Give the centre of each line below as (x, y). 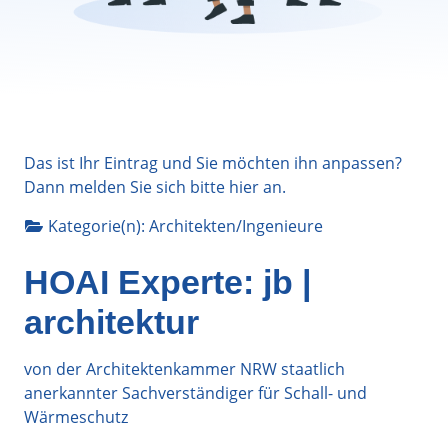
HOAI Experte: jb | (168, 281)
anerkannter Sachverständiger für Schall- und (195, 392)
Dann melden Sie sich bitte (126, 186)
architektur (111, 321)
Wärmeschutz (76, 416)
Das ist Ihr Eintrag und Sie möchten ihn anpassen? (213, 162)
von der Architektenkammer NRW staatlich (184, 368)
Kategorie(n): (98, 225)
